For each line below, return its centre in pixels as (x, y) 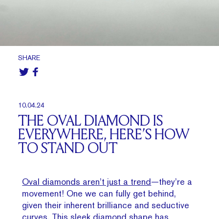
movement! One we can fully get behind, (99, 193)
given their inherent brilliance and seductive (106, 205)
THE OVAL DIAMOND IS (91, 122)
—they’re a (172, 182)
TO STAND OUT (68, 150)
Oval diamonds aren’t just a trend (87, 182)
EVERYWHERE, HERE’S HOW (104, 136)
